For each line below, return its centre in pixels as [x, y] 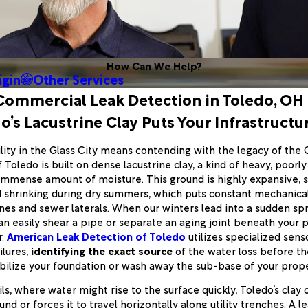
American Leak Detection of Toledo [96, 235]
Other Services [79, 78]
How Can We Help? [154, 65]
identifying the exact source [102, 250]
